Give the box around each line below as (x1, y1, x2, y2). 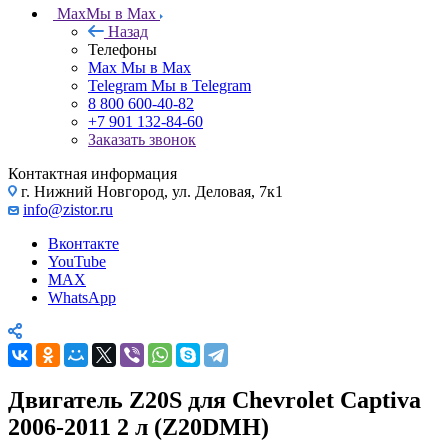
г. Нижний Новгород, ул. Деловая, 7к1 (17, 182, 283, 200)
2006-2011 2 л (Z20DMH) (8, 413, 269, 440)
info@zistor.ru (23, 200, 113, 218)
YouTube (48, 252, 106, 270)
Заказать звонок (88, 130, 196, 148)
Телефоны (88, 40, 157, 58)
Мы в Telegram (151, 76, 251, 94)
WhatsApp (48, 288, 116, 306)
